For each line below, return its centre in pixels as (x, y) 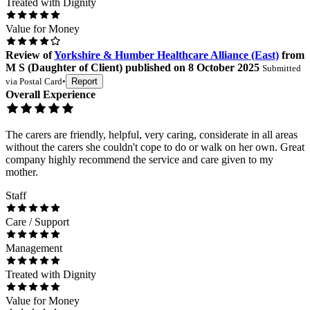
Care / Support (37, 221)
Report (84, 81)
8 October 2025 (224, 67)
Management (34, 248)
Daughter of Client (75, 67)
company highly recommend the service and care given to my (139, 159)
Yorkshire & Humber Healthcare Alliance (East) (166, 55)
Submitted (282, 68)
